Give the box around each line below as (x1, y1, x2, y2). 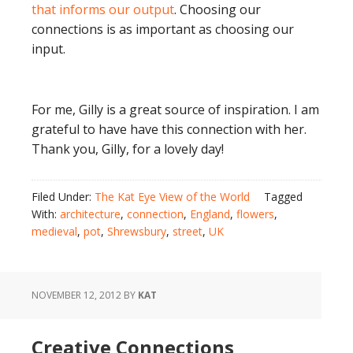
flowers (236, 206, 274, 221)
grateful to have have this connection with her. (32, 121, 307, 138)
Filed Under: (32, 189, 95, 204)
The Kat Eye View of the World (95, 189, 250, 204)
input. (32, 40, 65, 58)
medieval (32, 224, 77, 239)
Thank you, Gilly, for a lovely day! (32, 140, 224, 158)
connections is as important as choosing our (32, 20, 294, 38)
